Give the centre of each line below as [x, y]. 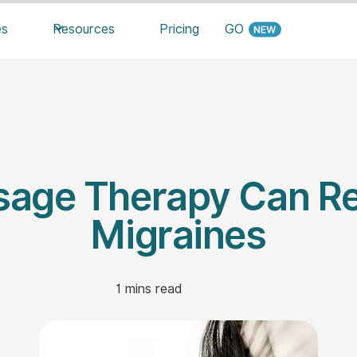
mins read [152, 288]
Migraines [178, 235]
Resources [84, 29]
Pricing [180, 29]
